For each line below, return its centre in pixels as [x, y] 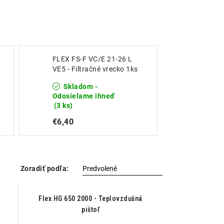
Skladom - [79, 86]
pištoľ [91, 209]
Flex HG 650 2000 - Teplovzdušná [90, 198]
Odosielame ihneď [83, 96]
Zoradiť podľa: [46, 168]
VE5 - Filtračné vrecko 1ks [95, 69]
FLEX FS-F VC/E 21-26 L [92, 59]
